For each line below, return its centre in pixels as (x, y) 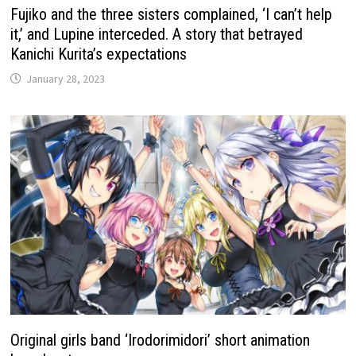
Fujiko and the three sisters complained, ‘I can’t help (172, 15)
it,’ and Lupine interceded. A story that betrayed (157, 35)
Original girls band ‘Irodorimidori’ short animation (161, 341)
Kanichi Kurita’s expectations (99, 54)
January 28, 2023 (66, 79)
